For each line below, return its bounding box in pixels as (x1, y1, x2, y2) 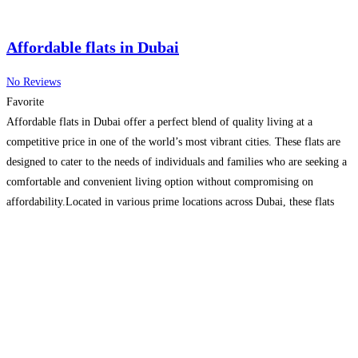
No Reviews (6, 75, 61, 88)
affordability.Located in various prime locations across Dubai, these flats (6, 195, 334, 208)
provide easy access (6, 215, 97, 228)
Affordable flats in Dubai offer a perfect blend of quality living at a (6, 115, 312, 128)
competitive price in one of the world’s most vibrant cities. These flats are (6, 135, 340, 148)
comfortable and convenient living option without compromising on (6, 175, 313, 188)
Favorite (6, 95, 44, 108)
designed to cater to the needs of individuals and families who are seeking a (6, 155, 347, 168)
